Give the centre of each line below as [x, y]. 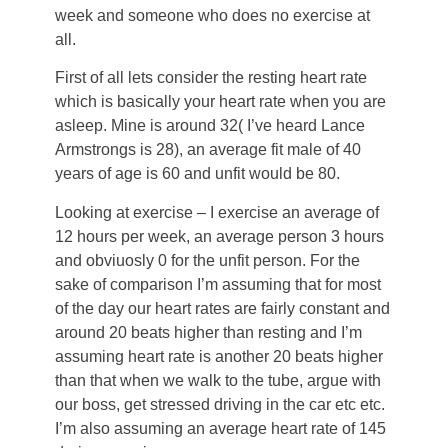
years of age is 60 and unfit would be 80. [197, 174]
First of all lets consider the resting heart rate [211, 78]
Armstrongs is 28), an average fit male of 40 [208, 150]
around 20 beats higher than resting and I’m [208, 332]
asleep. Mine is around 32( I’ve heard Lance [210, 126]
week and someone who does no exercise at [212, 16]
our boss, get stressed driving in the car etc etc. [220, 404]
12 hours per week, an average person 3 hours [219, 236]
